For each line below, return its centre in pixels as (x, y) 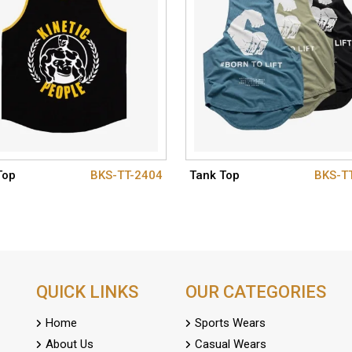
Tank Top (214, 176)
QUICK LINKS (87, 292)
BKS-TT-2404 (126, 176)
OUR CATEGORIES (256, 292)
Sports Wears (229, 323)
